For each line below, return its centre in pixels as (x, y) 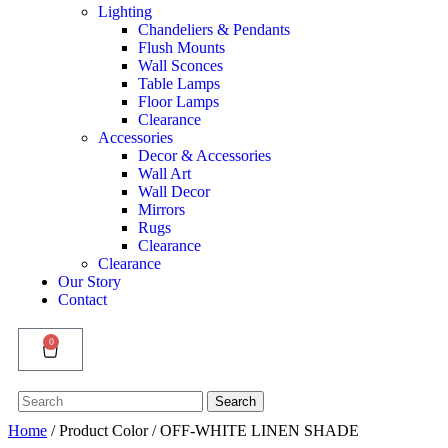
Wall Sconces (180, 65)
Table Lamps (179, 83)
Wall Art (164, 173)
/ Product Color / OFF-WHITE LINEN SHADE (203, 430)
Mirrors (161, 209)
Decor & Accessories (204, 155)
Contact (82, 299)
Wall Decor (174, 191)
